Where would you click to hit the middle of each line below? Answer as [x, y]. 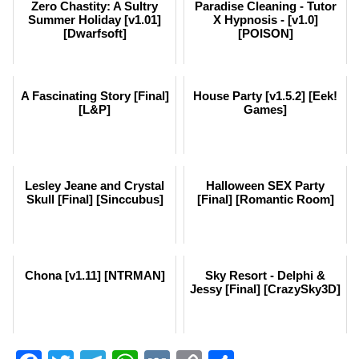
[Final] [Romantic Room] [265, 199]
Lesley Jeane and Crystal [95, 185]
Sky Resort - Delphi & [265, 275]
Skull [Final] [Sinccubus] [95, 199]
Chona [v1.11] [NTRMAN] [95, 275]
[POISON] [265, 33]
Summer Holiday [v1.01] [95, 19]
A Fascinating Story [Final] [95, 95]
